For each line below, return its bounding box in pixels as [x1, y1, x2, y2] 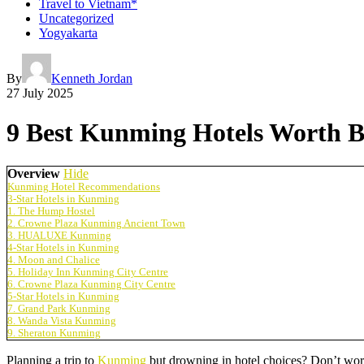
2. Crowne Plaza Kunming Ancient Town [7, 217, 185, 229]
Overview [7, 166, 60, 180]
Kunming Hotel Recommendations [7, 180, 160, 193]
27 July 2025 [6, 85, 73, 100]
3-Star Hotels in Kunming [7, 193, 119, 205]
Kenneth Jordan [51, 71, 132, 85]
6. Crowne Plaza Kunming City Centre [7, 278, 175, 290]
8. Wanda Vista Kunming [7, 314, 116, 327]
